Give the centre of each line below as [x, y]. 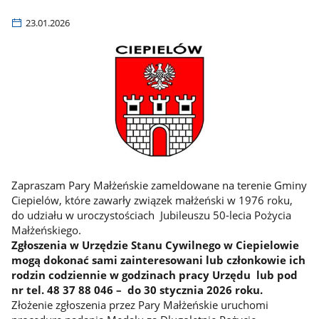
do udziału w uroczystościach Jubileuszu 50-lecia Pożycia [151, 215]
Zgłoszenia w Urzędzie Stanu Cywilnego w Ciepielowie [155, 245]
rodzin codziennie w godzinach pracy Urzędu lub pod [154, 274]
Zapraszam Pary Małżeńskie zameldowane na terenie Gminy [159, 185]
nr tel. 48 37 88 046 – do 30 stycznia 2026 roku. [138, 289]
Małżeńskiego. [46, 230]
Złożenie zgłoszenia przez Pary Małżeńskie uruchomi [140, 304]
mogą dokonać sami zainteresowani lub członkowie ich [158, 260]
